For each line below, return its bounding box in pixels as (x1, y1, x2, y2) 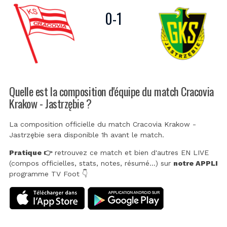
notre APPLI (173, 159, 218, 168)
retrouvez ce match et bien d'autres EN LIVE (52, 148, 209, 157)
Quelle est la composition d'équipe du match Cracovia (9, 82, 214, 99)
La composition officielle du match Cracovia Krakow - (9, 120, 196, 129)
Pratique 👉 (9, 148, 52, 157)
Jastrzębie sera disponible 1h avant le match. (9, 131, 164, 139)
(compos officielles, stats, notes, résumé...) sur (9, 159, 173, 168)
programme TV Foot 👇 (9, 170, 88, 178)
